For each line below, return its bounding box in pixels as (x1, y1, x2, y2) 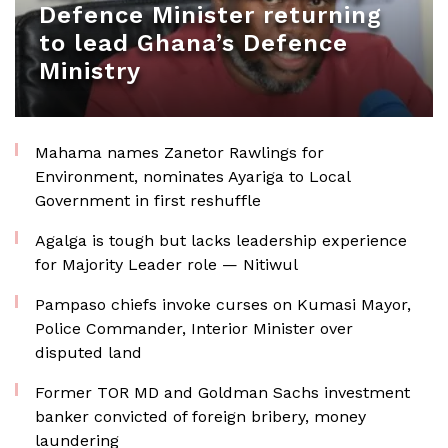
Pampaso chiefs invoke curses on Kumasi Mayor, (35, 295, 411, 314)
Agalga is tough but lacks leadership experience (35, 231, 407, 250)
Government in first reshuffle (35, 191, 261, 210)
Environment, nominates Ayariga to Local (35, 167, 350, 186)
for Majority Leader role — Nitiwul (35, 255, 298, 274)
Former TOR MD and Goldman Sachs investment (35, 383, 410, 402)
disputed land (35, 343, 142, 362)
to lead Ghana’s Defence (39, 29, 348, 57)
